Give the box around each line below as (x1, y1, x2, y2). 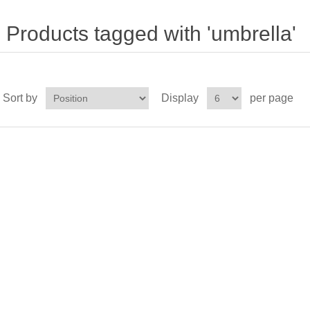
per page (249, 92, 293, 104)
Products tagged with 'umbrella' (6, 22, 296, 45)
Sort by (2, 92, 37, 104)
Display (161, 92, 199, 104)
